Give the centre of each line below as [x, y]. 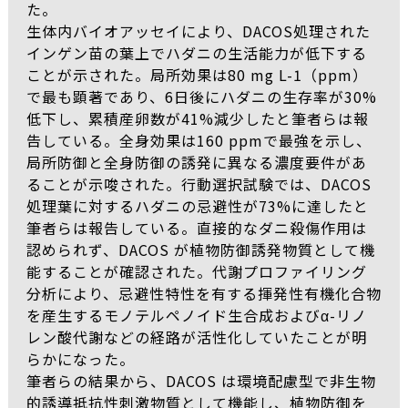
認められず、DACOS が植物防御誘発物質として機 [200, 250]
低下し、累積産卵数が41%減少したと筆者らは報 [197, 118]
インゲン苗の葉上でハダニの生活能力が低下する [196, 53]
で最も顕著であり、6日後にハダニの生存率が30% [201, 97]
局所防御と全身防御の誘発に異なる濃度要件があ [196, 162]
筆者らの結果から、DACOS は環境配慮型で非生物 [201, 381]
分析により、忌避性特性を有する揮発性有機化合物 [204, 293]
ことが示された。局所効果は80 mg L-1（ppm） [197, 75]
